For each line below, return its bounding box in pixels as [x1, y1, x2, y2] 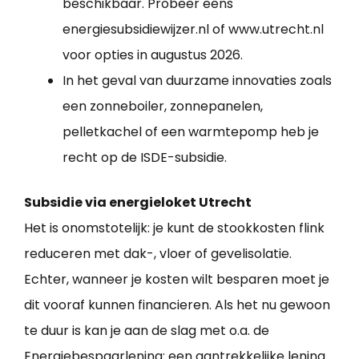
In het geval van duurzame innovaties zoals [63, 71, 332, 91]
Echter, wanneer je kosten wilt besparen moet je [24, 270, 329, 289]
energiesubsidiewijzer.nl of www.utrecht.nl [63, 20, 324, 39]
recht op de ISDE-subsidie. [63, 148, 227, 167]
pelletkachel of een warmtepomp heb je [63, 123, 319, 142]
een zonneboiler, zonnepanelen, [63, 97, 263, 116]
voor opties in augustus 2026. [63, 46, 243, 65]
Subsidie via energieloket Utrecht [24, 193, 252, 212]
